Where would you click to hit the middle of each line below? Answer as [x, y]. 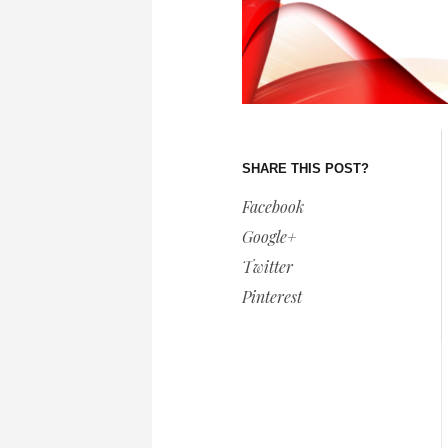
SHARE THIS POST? [305, 169]
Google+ [269, 237]
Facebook [273, 207]
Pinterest [272, 297]
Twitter [267, 267]
